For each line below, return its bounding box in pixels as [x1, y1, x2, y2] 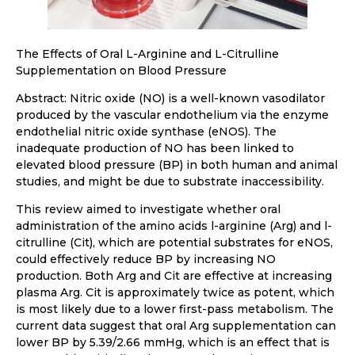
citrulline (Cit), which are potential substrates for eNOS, [16, 235, 333, 250]
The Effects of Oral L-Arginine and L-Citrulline [16, 47, 279, 62]
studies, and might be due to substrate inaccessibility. [16, 174, 324, 189]
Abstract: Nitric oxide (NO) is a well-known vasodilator [16, 91, 325, 106]
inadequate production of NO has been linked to [16, 141, 294, 156]
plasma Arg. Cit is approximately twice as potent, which [16, 285, 334, 300]
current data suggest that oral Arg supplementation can [16, 319, 336, 334]
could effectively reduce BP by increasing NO [16, 252, 276, 267]
